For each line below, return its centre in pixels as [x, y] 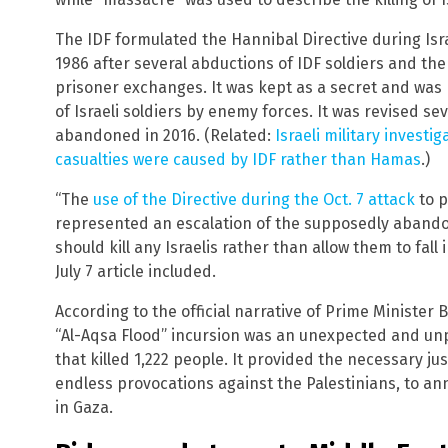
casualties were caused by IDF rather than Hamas [238, 160]
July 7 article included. [135, 272]
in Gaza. [84, 408]
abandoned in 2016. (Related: [165, 136]
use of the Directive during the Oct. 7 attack [254, 200]
